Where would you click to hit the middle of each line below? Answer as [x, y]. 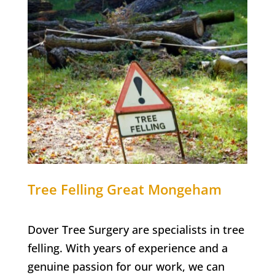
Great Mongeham [164, 189]
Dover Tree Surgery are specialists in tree [136, 230]
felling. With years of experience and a [127, 248]
